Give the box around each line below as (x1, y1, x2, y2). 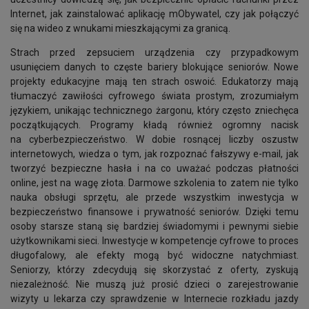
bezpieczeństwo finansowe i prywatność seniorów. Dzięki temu (10, 206, 299, 217)
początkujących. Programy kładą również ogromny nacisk (10, 119, 299, 130)
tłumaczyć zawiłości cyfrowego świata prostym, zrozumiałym (10, 90, 299, 101)
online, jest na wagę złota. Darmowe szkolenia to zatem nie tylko (10, 177, 299, 188)
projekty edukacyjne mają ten (10, 76, 147, 87)
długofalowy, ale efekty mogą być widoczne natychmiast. (10, 250, 299, 261)
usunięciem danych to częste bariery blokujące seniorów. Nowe (10, 61, 299, 72)
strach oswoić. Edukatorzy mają (152, 76, 299, 87)
